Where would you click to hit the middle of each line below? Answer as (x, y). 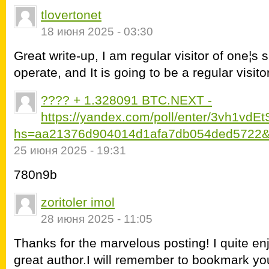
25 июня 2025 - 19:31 (70, 150)
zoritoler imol (78, 202)
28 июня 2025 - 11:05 (97, 219)
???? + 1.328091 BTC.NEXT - (126, 100)
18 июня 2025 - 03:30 (97, 32)
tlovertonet (71, 15)
